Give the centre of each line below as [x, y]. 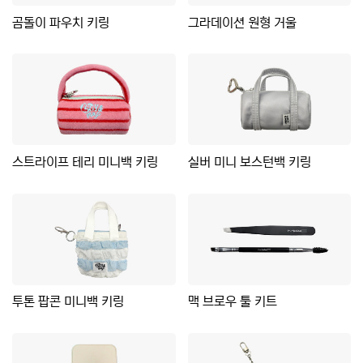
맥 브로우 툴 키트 [232, 302]
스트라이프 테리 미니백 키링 [85, 162]
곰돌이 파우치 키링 [61, 22]
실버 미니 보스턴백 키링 [249, 162]
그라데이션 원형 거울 [242, 22]
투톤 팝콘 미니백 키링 [68, 302]
